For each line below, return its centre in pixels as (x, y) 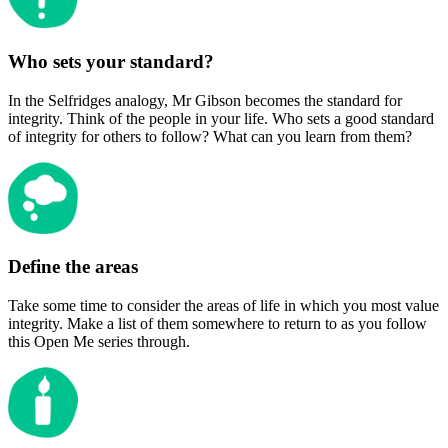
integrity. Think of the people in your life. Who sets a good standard (221, 118)
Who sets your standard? (111, 62)
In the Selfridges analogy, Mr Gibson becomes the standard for (205, 100)
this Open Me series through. (99, 342)
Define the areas (73, 267)
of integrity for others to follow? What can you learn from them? (210, 136)
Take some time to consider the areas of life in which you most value (223, 306)
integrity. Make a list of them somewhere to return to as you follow (217, 324)
